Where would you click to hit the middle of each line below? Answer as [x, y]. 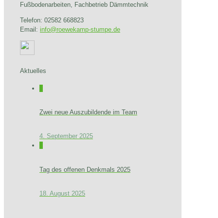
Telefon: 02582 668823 [52, 20]
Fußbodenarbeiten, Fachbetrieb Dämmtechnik [84, 5]
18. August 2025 [62, 193]
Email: [30, 30]
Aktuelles [33, 71]
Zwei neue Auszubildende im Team [88, 112]
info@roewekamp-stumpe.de [80, 30]
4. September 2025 [66, 136]
